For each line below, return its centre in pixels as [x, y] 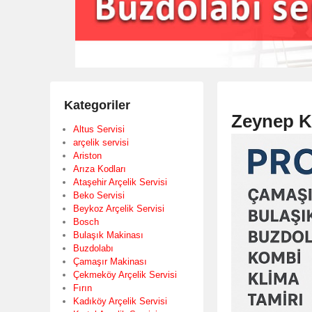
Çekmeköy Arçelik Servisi [125, 274]
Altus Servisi [99, 129]
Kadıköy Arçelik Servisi [120, 301]
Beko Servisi [99, 195]
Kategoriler [97, 105]
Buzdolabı [93, 248]
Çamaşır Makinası [110, 261]
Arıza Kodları [100, 169]
